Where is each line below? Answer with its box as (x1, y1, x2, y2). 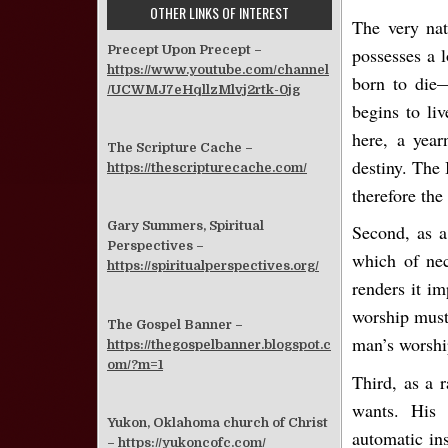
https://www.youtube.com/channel (107, 62, 329, 77)
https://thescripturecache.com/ (107, 160, 307, 176)
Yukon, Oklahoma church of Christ (107, 414, 328, 430)
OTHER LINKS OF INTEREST (150, 2, 289, 23)
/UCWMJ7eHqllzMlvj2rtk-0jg (107, 82, 300, 97)
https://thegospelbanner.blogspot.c (107, 336, 331, 352)
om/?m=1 (107, 356, 163, 372)
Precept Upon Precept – (107, 42, 262, 57)
